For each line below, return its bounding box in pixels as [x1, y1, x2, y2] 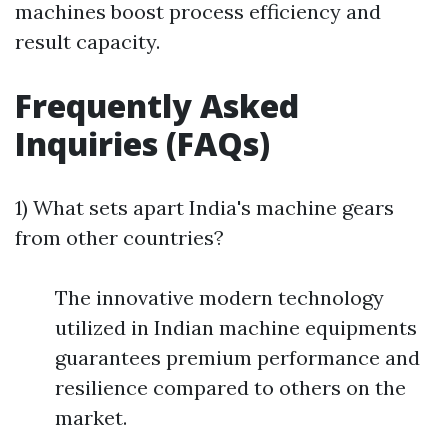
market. [55, 405, 127, 431]
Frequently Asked [15, 84, 299, 128]
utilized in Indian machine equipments [55, 315, 417, 341]
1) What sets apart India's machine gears [15, 195, 394, 221]
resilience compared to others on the [55, 375, 406, 401]
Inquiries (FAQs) [15, 122, 270, 166]
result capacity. [15, 29, 160, 55]
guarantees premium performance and [55, 345, 420, 371]
